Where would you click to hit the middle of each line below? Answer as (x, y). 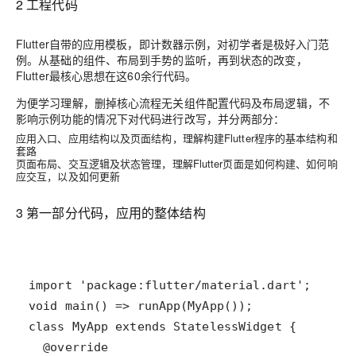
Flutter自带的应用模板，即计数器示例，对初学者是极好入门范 (173, 44)
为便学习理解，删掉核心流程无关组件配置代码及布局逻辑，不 (173, 103)
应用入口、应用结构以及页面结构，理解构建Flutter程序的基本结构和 (177, 138)
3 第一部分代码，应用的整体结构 (111, 213)
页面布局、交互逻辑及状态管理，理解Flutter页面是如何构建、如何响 (177, 164)
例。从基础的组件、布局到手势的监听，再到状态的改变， (162, 60)
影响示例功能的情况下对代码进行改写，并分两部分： (151, 119)
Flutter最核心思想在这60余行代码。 (106, 76)
